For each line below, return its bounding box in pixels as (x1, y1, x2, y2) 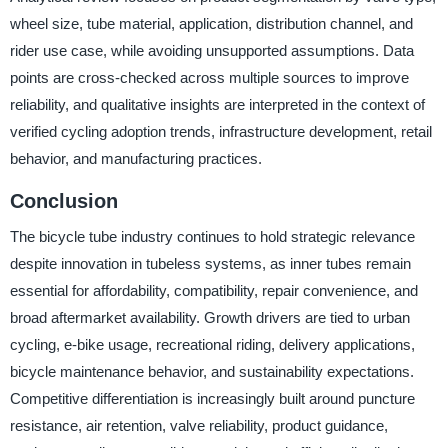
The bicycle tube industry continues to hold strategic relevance (9, 228, 415, 246)
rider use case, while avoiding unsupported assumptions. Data (9, 41, 414, 59)
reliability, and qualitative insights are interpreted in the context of (9, 95, 425, 113)
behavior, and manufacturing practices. (9, 149, 262, 167)
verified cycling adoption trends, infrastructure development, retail (9, 122, 432, 140)
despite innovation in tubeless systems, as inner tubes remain (9, 255, 411, 273)
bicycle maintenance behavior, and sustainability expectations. (9, 363, 414, 381)
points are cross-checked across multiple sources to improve (9, 68, 409, 86)
